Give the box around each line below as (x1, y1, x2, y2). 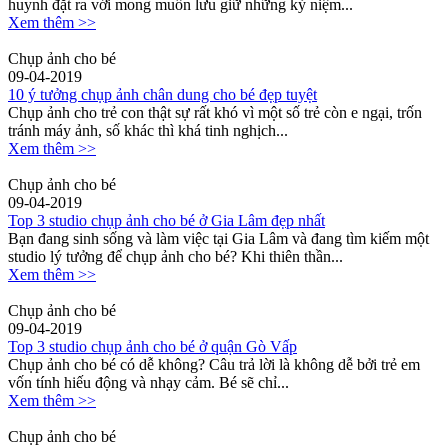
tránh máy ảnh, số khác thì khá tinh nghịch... (8, 122, 288, 140)
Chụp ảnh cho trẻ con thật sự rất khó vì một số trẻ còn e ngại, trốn (8, 104, 422, 122)
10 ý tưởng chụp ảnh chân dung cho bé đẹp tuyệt (8, 86, 317, 104)
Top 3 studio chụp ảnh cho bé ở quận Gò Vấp (8, 338, 297, 356)
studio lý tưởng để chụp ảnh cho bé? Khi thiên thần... (8, 248, 343, 266)
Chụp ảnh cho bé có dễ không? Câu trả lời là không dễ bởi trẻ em (8, 356, 420, 374)
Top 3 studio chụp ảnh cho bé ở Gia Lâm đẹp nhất (8, 212, 325, 230)
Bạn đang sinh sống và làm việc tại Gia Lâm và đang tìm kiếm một (8, 230, 429, 248)
